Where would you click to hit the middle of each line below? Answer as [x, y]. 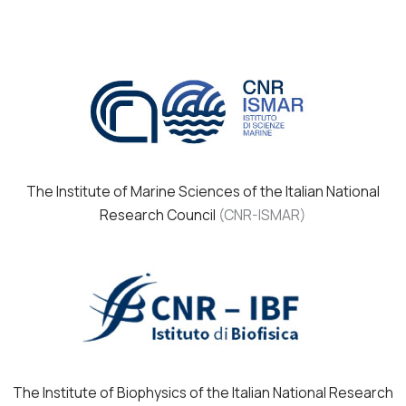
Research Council [158, 215]
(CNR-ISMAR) [261, 215]
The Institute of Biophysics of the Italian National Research [203, 393]
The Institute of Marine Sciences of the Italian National [203, 192]
